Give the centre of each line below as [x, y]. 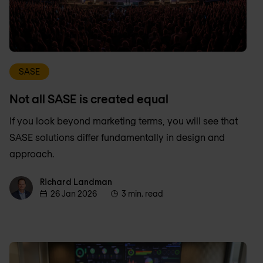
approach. [32, 154]
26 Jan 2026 [74, 194]
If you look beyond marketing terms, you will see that [124, 121]
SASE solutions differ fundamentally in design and [117, 137]
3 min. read [142, 194]
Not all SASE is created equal [89, 99]
